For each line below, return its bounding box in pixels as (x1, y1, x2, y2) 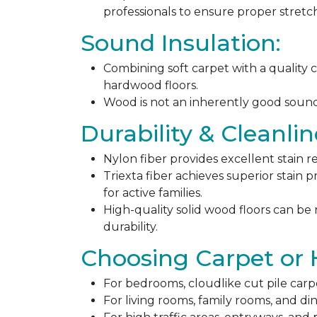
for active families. (103, 186, 202, 200)
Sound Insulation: (81, 29, 281, 57)
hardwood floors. (103, 79, 198, 92)
